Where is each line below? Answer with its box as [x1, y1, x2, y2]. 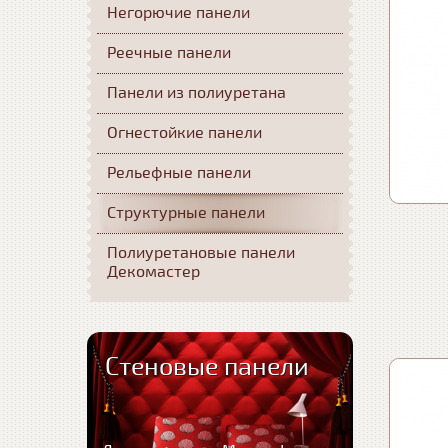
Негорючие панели [107, 3, 250, 23]
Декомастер [107, 262, 200, 282]
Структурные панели [107, 203, 265, 223]
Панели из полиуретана [107, 83, 286, 103]
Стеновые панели [105, 352, 309, 382]
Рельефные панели [107, 163, 251, 183]
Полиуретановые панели [107, 243, 295, 263]
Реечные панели [107, 43, 231, 63]
